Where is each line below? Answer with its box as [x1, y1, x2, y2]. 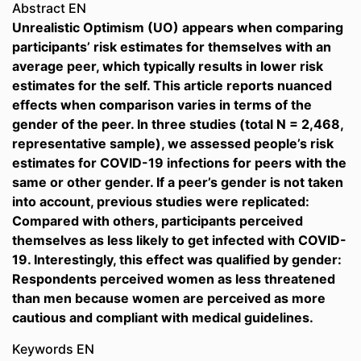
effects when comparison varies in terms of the [12, 97, 312, 113]
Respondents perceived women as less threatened [12, 271, 335, 287]
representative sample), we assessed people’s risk [12, 135, 334, 151]
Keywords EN [12, 341, 94, 357]
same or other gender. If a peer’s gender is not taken [12, 174, 343, 190]
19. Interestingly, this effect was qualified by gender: [12, 251, 342, 268]
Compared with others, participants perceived [12, 213, 303, 229]
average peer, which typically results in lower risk [12, 58, 323, 74]
